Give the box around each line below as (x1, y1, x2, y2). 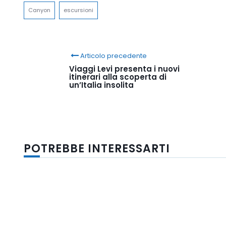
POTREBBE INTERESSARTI (24, 140, 170, 156)
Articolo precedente (80, 50, 147, 61)
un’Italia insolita (69, 79, 134, 90)
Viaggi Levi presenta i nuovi (69, 63, 180, 74)
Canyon (28, 6, 50, 14)
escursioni (64, 6, 93, 14)
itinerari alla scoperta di (69, 71, 166, 82)
